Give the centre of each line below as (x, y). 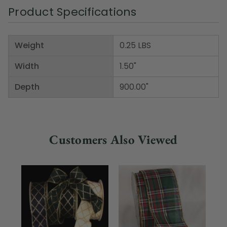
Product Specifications (72, 12)
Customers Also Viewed (113, 139)
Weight (29, 45)
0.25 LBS (135, 45)
